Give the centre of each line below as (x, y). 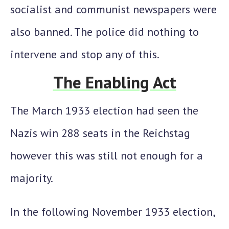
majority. (32, 178)
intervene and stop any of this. (85, 54)
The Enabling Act (114, 82)
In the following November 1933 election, (112, 212)
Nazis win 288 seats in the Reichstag (100, 133)
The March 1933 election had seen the (104, 110)
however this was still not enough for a (107, 155)
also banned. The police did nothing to (105, 32)
